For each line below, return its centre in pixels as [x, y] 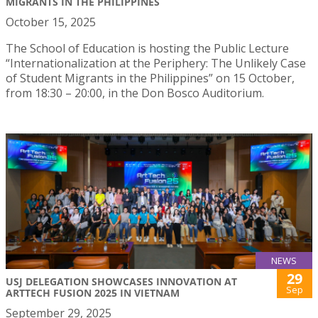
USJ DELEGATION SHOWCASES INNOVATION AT [121, 281]
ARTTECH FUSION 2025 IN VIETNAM [93, 292]
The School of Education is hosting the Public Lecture [147, 48]
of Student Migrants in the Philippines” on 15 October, [150, 78]
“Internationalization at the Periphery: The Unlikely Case [156, 63]
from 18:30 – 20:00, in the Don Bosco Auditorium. [135, 93]
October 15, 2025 [51, 22]
